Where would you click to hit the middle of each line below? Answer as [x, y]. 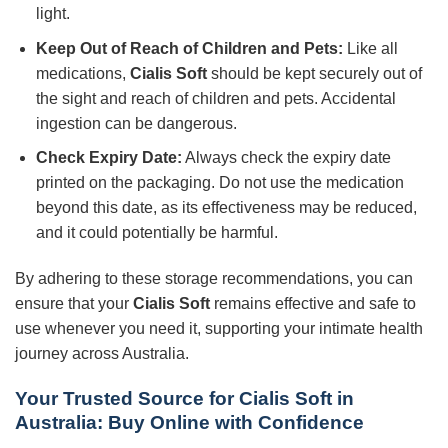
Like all [370, 48]
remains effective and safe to [313, 304]
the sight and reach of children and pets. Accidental [215, 98]
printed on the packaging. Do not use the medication [219, 183]
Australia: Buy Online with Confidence [189, 422]
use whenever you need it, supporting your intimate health [219, 329]
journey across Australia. [102, 354]
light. [52, 14]
